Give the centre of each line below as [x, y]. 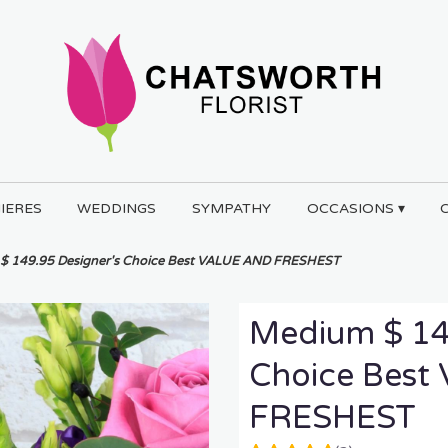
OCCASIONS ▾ [355, 208]
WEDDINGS [117, 208]
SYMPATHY [231, 208]
